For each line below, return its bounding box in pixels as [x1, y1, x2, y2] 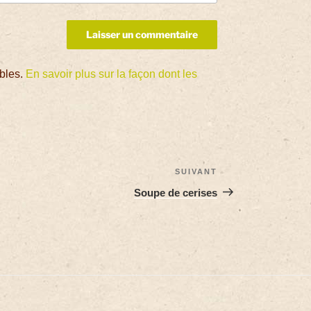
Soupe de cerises [134, 186, 218, 199]
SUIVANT [175, 167, 218, 176]
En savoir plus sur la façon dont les [26, 67, 198, 80]
